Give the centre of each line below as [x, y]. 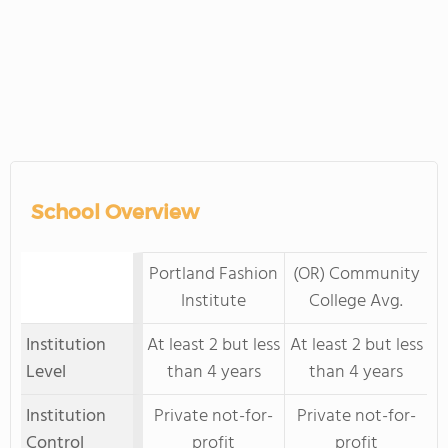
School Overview [115, 212]
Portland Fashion [213, 274]
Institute [213, 301]
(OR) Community [356, 274]
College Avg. [356, 301]
